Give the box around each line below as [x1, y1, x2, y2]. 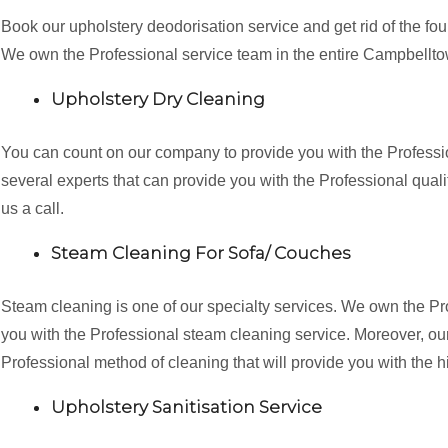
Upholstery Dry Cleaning [51, 89, 265, 109]
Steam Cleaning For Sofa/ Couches [51, 243, 351, 263]
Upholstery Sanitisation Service [51, 397, 322, 417]
